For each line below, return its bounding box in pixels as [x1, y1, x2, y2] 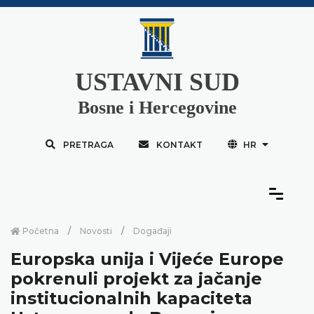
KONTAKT [156, 139, 203, 150]
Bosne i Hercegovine [77, 97, 237, 118]
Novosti [80, 225, 112, 236]
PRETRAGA [62, 139, 114, 150]
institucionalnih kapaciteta [11, 287, 252, 308]
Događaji [133, 225, 172, 236]
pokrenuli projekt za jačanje [11, 268, 262, 289]
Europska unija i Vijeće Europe [11, 248, 284, 269]
